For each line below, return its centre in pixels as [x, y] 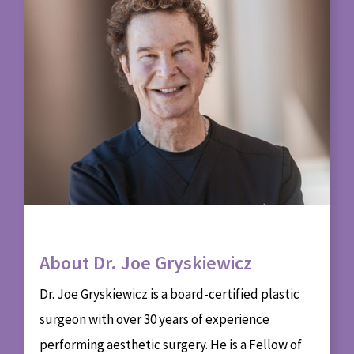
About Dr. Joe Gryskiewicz [146, 262]
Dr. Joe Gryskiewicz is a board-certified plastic [169, 294]
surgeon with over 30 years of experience [154, 319]
